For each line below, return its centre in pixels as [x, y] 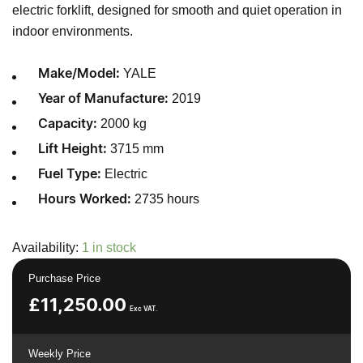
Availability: [47, 247]
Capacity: [68, 124]
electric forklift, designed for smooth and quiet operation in [177, 10]
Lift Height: [73, 149]
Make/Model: [79, 73]
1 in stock [109, 247]
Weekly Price [60, 353]
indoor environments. [73, 31]
